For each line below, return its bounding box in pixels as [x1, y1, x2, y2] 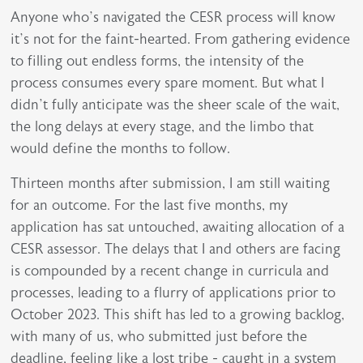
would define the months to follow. [11, 139, 231, 158]
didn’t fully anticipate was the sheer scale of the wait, [11, 96, 340, 114]
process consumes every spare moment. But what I [11, 74, 325, 92]
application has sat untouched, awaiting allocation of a [11, 218, 345, 237]
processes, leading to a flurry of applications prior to [11, 284, 336, 302]
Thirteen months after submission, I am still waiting [11, 174, 331, 193]
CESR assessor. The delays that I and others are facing [11, 240, 341, 258]
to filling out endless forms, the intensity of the [11, 52, 305, 70]
